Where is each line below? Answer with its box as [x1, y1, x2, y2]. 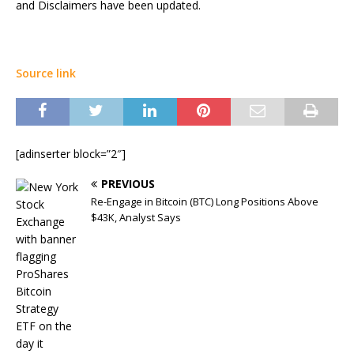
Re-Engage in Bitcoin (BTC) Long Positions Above [91, 194, 318, 209]
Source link [16, 66, 76, 81]
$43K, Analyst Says [91, 210, 181, 224]
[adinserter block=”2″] [16, 146, 126, 161]
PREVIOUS [101, 176, 155, 191]
